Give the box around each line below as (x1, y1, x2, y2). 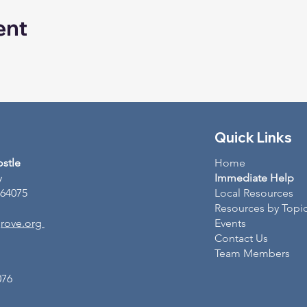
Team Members (214, 246, 290, 260)
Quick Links (214, 128, 292, 146)
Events (214, 216, 246, 230)
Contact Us (214, 231, 268, 245)
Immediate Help (214, 171, 294, 184)
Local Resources (214, 186, 293, 199)
